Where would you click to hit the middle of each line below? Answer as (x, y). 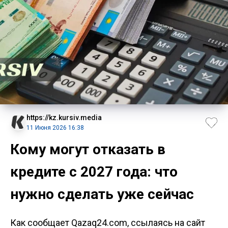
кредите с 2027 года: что (94, 172)
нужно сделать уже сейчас (102, 194)
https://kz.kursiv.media (64, 117)
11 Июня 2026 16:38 (55, 127)
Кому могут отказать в (88, 149)
